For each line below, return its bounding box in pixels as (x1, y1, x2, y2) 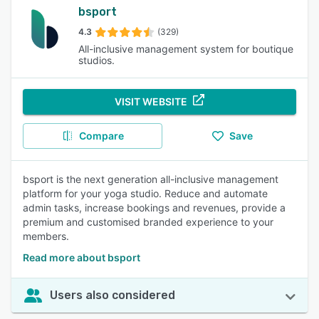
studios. (78, 54, 115, 66)
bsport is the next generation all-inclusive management (23, 173, 278, 185)
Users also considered (50, 288, 175, 302)
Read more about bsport (23, 251, 140, 263)
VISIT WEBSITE (115, 95, 187, 108)
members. (23, 230, 69, 242)
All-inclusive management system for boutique (78, 43, 293, 55)
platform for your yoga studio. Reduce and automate (23, 187, 268, 199)
